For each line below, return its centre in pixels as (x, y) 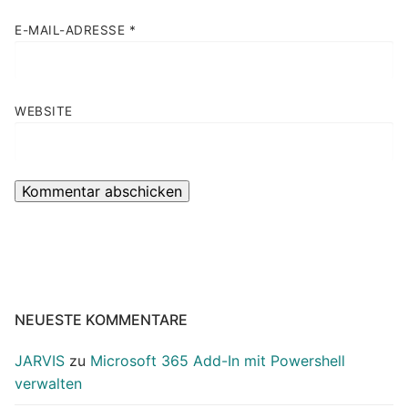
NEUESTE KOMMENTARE (101, 319)
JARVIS (40, 360)
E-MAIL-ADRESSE (72, 30)
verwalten (48, 383)
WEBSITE (44, 111)
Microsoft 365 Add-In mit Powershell (218, 360)
